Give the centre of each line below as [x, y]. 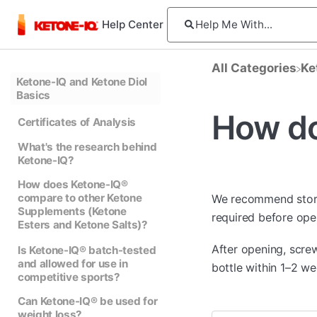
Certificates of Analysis [77, 122]
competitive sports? [69, 277]
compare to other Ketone [80, 198]
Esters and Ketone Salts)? [82, 225]
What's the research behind [87, 146]
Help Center [132, 24]
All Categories [254, 68]
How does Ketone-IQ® [73, 185]
